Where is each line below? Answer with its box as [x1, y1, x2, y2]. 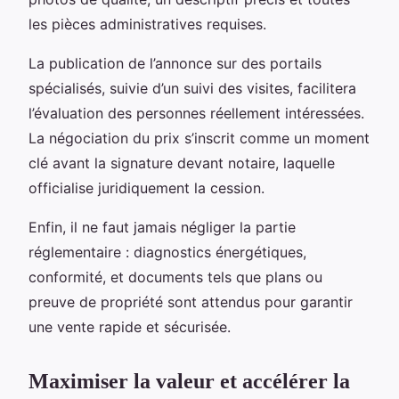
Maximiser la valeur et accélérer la [28, 369, 350, 393]
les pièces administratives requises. [28, 14, 266, 33]
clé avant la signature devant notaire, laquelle [28, 153, 335, 172]
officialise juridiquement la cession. [28, 178, 265, 197]
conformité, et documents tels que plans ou [28, 267, 322, 286]
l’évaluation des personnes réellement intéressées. [28, 103, 364, 122]
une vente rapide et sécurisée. [28, 317, 231, 336]
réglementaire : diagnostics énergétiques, [28, 242, 306, 261]
